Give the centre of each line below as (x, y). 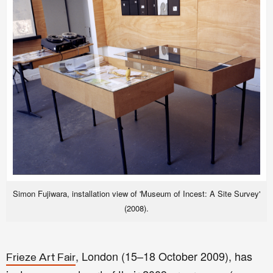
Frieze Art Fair (41, 258)
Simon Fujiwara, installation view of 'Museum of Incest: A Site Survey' (136, 194)
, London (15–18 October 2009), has (164, 256)
